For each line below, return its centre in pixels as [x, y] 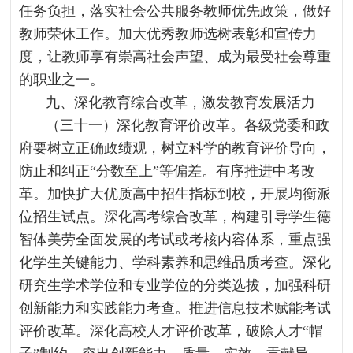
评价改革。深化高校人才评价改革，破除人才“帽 [171, 331]
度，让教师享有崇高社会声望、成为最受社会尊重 [175, 57]
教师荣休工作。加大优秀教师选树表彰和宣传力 [168, 34]
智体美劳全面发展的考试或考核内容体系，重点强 [175, 240]
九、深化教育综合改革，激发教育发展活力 [181, 102]
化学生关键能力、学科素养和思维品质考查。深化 [175, 262]
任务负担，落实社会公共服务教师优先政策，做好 [175, 11]
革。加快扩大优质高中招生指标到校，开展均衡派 [175, 194]
